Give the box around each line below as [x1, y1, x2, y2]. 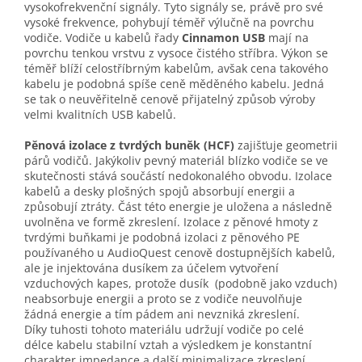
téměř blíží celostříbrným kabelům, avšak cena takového [24, 61, 328, 77]
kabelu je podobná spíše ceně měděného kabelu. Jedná [24, 76, 324, 92]
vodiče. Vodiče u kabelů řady [24, 30, 179, 46]
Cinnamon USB [182, 30, 265, 46]
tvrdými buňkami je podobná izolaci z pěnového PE [24, 229, 300, 246]
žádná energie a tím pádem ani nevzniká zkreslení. [24, 306, 300, 322]
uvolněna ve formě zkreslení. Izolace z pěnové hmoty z [24, 214, 318, 230]
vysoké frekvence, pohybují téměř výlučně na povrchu [24, 15, 314, 31]
